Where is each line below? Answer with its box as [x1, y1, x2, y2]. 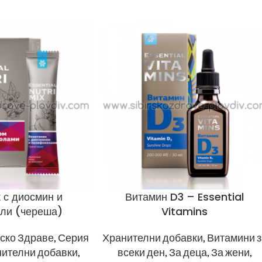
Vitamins [161, 204, 208, 219]
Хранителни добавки [102, 231, 203, 244]
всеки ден [117, 246, 165, 259]
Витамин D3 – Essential [125, 189, 244, 205]
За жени [211, 246, 250, 259]
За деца [168, 246, 207, 259]
